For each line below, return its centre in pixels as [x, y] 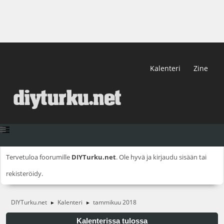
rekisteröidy [24, 173]
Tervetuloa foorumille [39, 157]
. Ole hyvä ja [134, 157]
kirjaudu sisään [175, 157]
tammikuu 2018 [115, 202]
